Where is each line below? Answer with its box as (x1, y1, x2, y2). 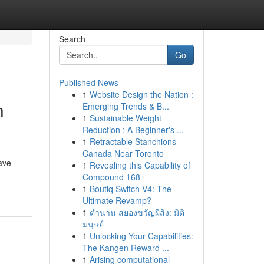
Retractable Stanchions (89, 136, 176, 147)
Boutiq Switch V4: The (89, 183, 171, 194)
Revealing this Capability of (89, 159, 190, 171)
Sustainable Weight (89, 112, 161, 124)
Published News (58, 77, 118, 88)
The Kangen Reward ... (82, 242, 169, 253)
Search (58, 33, 85, 45)
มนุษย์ (82, 218, 104, 230)
